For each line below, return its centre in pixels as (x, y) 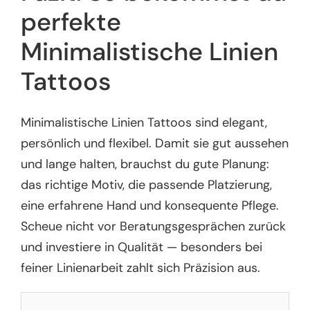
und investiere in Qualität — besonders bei (142, 247)
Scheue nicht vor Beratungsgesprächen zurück (154, 226)
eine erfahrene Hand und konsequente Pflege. (150, 205)
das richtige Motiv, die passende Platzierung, (147, 184)
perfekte (71, 22)
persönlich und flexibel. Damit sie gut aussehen (155, 143)
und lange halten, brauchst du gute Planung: (145, 164)
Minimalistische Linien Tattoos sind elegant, (144, 122)
